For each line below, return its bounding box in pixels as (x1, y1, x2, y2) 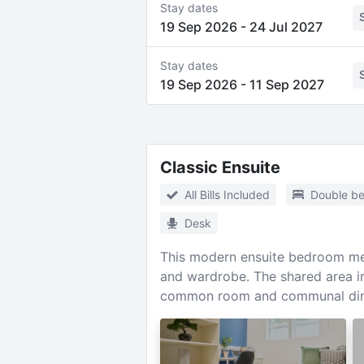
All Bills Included (184, 188, 270, 201)
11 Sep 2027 (249, 76, 324, 93)
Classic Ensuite (159, 158, 280, 177)
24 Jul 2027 (249, 19, 323, 35)
